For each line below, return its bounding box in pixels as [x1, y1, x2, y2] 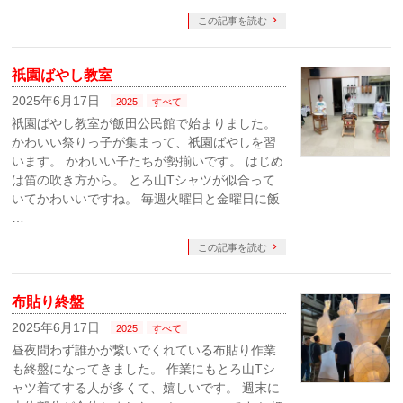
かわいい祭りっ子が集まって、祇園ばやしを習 [12, 135, 277, 149]
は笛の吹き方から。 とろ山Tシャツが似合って [12, 173, 276, 187]
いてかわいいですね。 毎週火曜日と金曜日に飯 [12, 192, 281, 206]
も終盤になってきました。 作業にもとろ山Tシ [12, 362, 276, 376]
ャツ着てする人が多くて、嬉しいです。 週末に [12, 381, 281, 395]
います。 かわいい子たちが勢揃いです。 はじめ [12, 154, 284, 168]
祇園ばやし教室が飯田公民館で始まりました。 [12, 116, 277, 130]
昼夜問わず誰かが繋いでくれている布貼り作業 [12, 343, 277, 357]
